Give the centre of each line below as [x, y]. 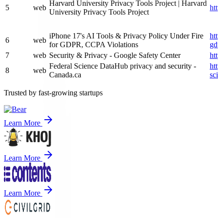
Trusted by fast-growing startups [53, 93]
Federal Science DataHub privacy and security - [123, 66]
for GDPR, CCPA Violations [94, 45]
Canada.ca [65, 75]
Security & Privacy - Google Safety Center [115, 55]
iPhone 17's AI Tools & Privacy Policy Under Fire [126, 36]
